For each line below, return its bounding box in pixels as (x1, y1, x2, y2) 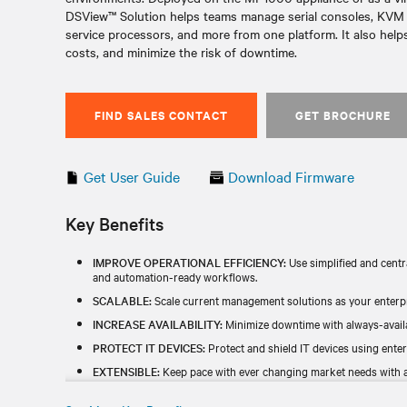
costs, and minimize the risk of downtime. (65, 43, 297, 61)
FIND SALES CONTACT (94, 106, 228, 124)
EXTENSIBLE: (93, 362, 160, 379)
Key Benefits (65, 212, 164, 235)
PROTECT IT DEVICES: (93, 339, 205, 355)
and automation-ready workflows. (93, 268, 257, 284)
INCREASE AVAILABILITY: (93, 315, 223, 332)
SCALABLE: (93, 292, 152, 308)
